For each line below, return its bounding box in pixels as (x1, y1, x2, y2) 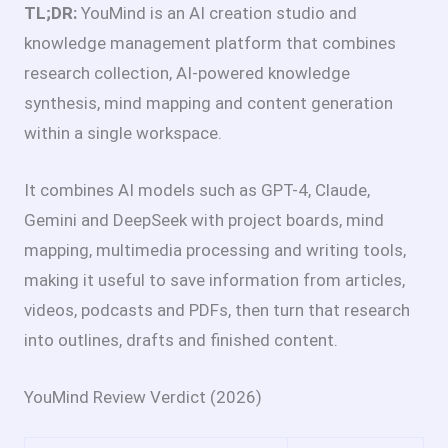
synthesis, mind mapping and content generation (24, 92, 393, 113)
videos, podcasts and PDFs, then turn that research (24, 299, 410, 320)
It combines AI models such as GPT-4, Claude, (24, 179, 370, 200)
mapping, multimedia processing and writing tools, (24, 239, 406, 260)
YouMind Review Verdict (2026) (24, 386, 262, 407)
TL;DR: (24, 2, 77, 23)
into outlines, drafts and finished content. (24, 329, 338, 350)
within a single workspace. (24, 122, 222, 143)
